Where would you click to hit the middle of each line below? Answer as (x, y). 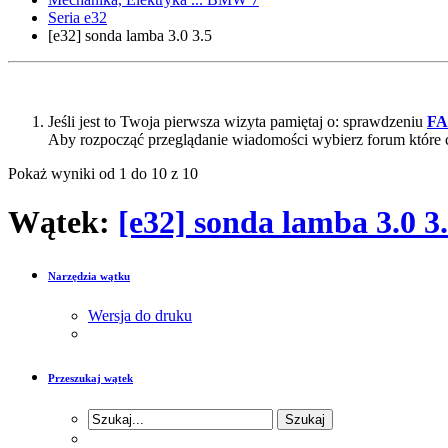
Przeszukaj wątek (90, 377)
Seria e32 (77, 17)
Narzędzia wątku (89, 276)
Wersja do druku (140, 315)
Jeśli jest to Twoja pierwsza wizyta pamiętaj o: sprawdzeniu (237, 121)
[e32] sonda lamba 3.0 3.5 (130, 35)
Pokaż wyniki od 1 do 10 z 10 (103, 173)
